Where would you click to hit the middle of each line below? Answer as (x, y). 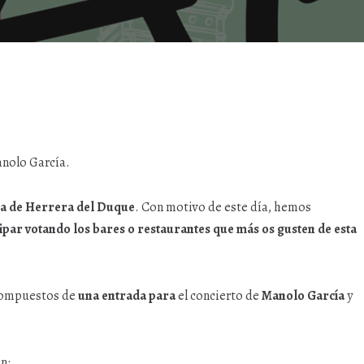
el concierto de (219, 296)
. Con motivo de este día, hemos (223, 207)
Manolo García (303, 296)
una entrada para (127, 296)
